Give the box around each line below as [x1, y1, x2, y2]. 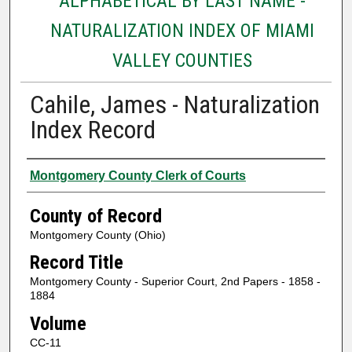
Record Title [29, 251, 123, 274]
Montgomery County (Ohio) [29, 228, 166, 241]
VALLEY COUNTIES [112, 49, 252, 71]
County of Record [29, 204, 162, 227]
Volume [29, 312, 86, 335]
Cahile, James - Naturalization [29, 89, 320, 119]
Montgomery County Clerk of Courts [29, 168, 246, 182]
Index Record [29, 114, 156, 145]
